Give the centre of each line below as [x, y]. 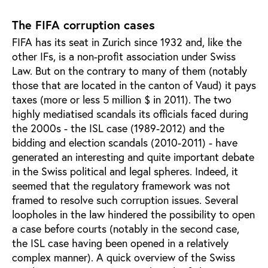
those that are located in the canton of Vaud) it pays [134, 85]
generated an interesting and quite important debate [133, 156]
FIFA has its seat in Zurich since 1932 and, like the [127, 42]
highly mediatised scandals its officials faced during [130, 113]
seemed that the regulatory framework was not [121, 185]
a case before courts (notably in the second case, [126, 228]
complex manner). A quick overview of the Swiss [124, 257]
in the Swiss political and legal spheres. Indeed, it [125, 171]
